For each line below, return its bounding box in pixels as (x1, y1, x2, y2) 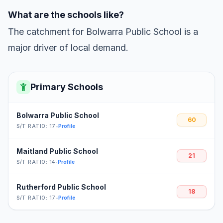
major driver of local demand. (8, 42, 128, 53)
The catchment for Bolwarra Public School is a (8, 26, 198, 37)
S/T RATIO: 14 (16, 158, 55, 165)
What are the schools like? (8, 9, 124, 20)
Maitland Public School (16, 146, 98, 155)
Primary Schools (30, 81, 103, 92)
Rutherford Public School (16, 182, 106, 191)
